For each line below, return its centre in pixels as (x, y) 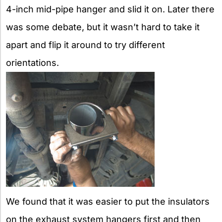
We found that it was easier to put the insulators (108, 201)
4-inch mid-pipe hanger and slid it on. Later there (110, 9)
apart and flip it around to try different (85, 45)
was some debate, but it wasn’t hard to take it (103, 27)
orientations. (32, 62)
